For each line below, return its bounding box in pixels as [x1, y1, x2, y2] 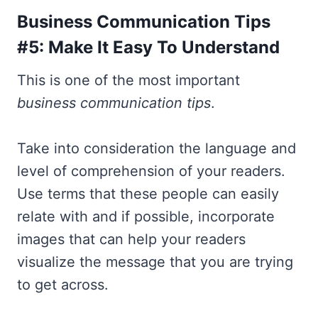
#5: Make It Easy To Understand [17, 37, 280, 57]
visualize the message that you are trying [17, 253, 293, 270]
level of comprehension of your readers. [17, 163, 285, 180]
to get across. [17, 276, 109, 293]
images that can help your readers [17, 231, 246, 248]
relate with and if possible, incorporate [17, 208, 275, 225]
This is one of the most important [17, 72, 240, 89]
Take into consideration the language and [17, 140, 296, 157]
